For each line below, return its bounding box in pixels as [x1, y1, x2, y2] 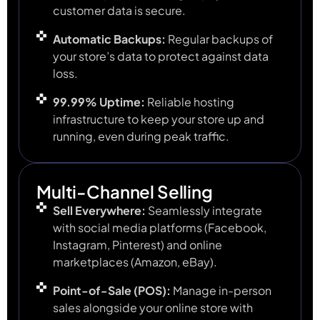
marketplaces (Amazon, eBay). [52, 254, 217, 270]
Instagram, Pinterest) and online [52, 237, 222, 253]
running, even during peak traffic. [52, 129, 229, 144]
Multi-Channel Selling [36, 181, 213, 203]
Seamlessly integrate [145, 203, 262, 219]
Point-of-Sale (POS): [52, 283, 171, 299]
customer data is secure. [52, 3, 186, 19]
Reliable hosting [144, 94, 234, 110]
